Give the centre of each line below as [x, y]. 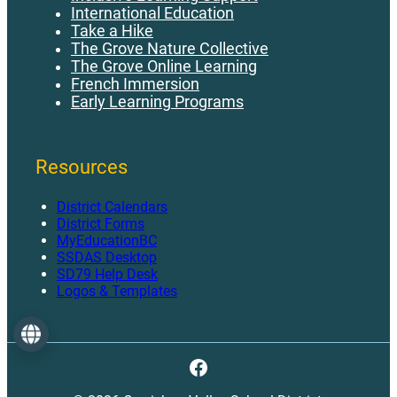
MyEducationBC [107, 241]
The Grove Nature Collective [170, 49]
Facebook [234, 366]
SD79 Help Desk [107, 275]
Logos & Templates [117, 292]
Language [54, 332]
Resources [82, 167]
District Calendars [112, 207]
